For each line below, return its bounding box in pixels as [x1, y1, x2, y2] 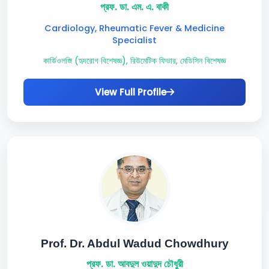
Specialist [112, 34, 157, 46]
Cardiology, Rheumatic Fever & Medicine [44, 22, 225, 34]
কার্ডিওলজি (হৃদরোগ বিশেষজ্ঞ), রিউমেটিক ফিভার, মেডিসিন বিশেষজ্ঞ [43, 55, 226, 67]
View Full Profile [95, 86, 166, 98]
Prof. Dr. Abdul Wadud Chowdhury [40, 237, 229, 250]
